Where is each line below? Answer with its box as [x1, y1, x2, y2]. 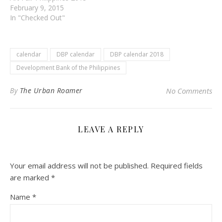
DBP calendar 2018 [110, 50, 164, 58]
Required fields [151, 160, 203, 170]
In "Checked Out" [10, 12, 65, 22]
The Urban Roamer [19, 85, 83, 95]
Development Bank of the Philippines [16, 63, 120, 72]
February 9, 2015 [10, 2, 64, 12]
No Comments [166, 85, 212, 96]
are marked [10, 172, 51, 182]
